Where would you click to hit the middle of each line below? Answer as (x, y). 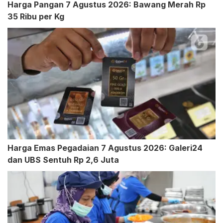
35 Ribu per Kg (36, 17)
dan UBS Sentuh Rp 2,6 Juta (63, 160)
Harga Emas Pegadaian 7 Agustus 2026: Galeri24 (105, 148)
